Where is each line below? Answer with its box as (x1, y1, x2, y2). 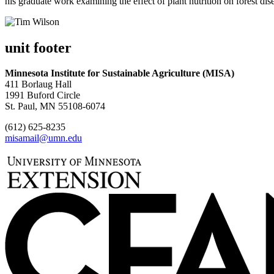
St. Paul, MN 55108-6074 (5, 101, 105, 112)
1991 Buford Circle (5, 90, 80, 101)
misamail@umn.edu (5, 133, 82, 144)
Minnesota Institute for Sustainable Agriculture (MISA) (5, 68, 234, 79)
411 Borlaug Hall (5, 79, 72, 90)
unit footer (5, 39, 72, 56)
